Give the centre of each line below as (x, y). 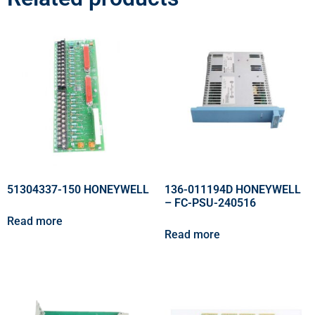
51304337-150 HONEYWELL (78, 190)
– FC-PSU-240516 (210, 203)
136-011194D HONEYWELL (233, 190)
